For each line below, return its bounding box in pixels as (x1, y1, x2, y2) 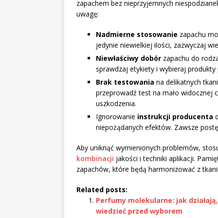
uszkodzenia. (96, 99, 136, 109)
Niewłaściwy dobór (96, 54, 161, 63)
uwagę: (76, 9, 99, 19)
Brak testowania (96, 77, 154, 87)
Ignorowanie (96, 112, 137, 122)
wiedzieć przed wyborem (96, 206, 182, 216)
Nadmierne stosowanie (96, 30, 178, 39)
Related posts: (76, 185, 127, 195)
